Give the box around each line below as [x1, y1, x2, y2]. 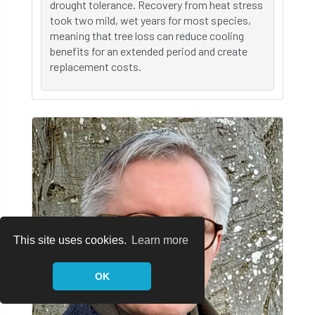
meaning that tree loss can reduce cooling [50, 29, 244, 42]
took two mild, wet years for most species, [50, 13, 251, 27]
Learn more [131, 234, 189, 247]
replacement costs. [50, 60, 141, 73]
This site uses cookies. [13, 234, 130, 247]
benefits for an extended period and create [50, 44, 247, 58]
